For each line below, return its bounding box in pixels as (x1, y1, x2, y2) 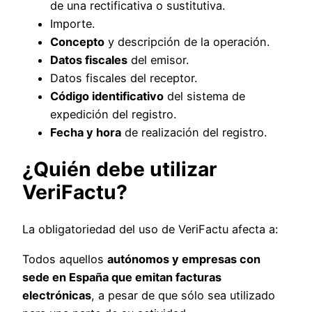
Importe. (50, 17, 95, 31)
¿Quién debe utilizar (22, 157, 217, 181)
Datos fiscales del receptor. (50, 71, 197, 86)
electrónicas (22, 288, 91, 302)
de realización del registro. (121, 125, 267, 140)
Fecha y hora (50, 125, 121, 140)
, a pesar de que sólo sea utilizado (91, 288, 275, 302)
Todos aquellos (22, 251, 107, 266)
